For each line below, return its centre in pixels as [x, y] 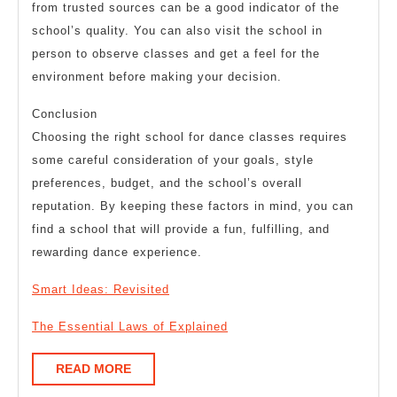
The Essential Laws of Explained [130, 327]
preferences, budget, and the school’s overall [167, 183]
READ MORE [93, 369]
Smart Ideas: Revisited [101, 290]
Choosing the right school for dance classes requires [190, 137]
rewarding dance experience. [117, 253]
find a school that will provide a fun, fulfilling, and [181, 230]
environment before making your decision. [157, 77]
